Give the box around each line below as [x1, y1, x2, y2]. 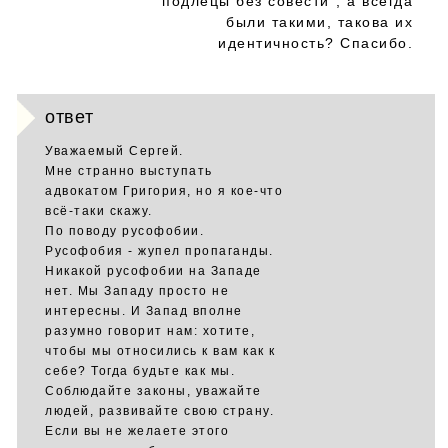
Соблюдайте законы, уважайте [45, 384, 262, 398]
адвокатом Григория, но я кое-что [45, 184, 283, 198]
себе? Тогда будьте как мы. [45, 364, 235, 378]
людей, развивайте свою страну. [45, 404, 274, 418]
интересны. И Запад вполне [45, 304, 243, 318]
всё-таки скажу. [45, 204, 153, 218]
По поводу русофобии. [45, 224, 204, 238]
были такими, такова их [226, 14, 413, 30]
